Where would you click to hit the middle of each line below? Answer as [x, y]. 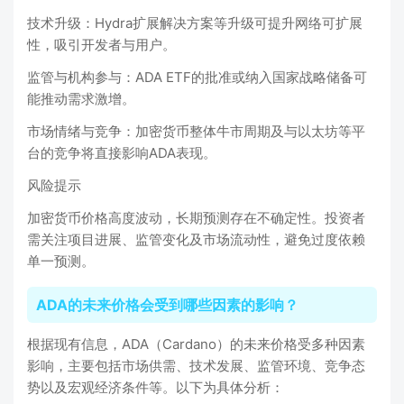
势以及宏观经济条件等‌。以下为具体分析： [156, 387]
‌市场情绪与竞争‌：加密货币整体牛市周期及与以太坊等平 [196, 131]
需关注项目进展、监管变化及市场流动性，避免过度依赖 [196, 239]
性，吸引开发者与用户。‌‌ [101, 45]
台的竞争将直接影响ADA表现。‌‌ [122, 153]
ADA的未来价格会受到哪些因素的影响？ [167, 305]
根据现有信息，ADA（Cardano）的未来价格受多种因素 [196, 344]
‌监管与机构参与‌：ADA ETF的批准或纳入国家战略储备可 [197, 77]
